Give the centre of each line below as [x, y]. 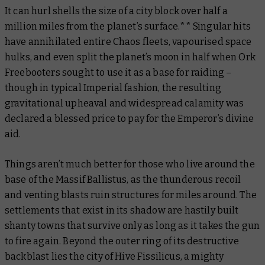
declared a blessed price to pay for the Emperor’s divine [129, 119]
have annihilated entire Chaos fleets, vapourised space [128, 42]
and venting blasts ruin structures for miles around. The [131, 195]
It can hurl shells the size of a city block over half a [116, 11]
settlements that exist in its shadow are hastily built [122, 211]
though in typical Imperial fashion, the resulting [113, 88]
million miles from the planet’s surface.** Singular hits [128, 27]
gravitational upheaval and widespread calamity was [125, 104]
